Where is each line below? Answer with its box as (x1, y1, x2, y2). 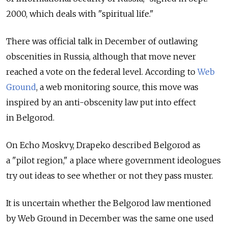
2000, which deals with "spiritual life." (6, 8, 154, 19)
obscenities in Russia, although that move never (6, 51, 196, 62)
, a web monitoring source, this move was (36, 81, 198, 92)
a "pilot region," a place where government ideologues (6, 155, 221, 165)
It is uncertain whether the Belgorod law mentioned (6, 197, 211, 208)
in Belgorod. (6, 112, 54, 123)
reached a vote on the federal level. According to (6, 66, 197, 77)
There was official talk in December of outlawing (6, 36, 198, 46)
